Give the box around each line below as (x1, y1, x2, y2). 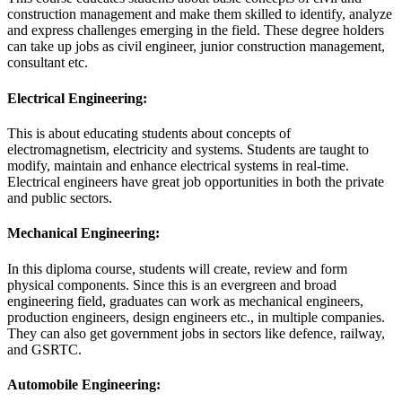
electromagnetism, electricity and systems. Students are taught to (7, 142, 369, 157)
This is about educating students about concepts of (7, 126, 291, 141)
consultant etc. (7, 55, 88, 71)
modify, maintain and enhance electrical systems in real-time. (7, 158, 349, 173)
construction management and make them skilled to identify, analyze (7, 6, 392, 22)
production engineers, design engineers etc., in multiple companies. (7, 309, 385, 325)
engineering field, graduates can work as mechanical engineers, (7, 293, 363, 309)
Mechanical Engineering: (7, 225, 160, 241)
